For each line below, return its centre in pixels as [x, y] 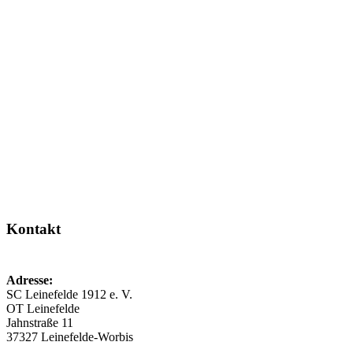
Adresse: [30, 281]
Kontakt [33, 229]
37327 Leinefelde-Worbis [70, 337]
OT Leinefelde [43, 309]
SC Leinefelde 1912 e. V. [69, 295]
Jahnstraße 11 [40, 323]
